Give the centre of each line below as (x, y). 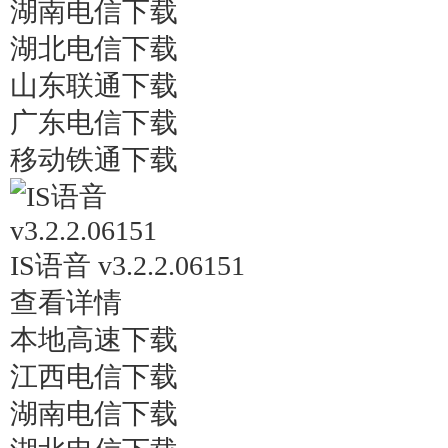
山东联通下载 (94, 85)
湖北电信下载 (94, 48)
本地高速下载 (94, 339)
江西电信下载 (94, 376)
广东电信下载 (94, 122)
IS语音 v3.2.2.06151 (127, 265)
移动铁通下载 (94, 159)
